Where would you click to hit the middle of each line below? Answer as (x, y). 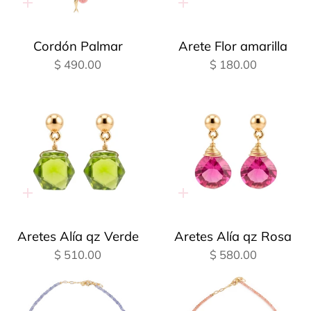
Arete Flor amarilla (233, 46)
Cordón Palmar (78, 46)
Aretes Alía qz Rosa (233, 236)
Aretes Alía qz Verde (78, 236)
